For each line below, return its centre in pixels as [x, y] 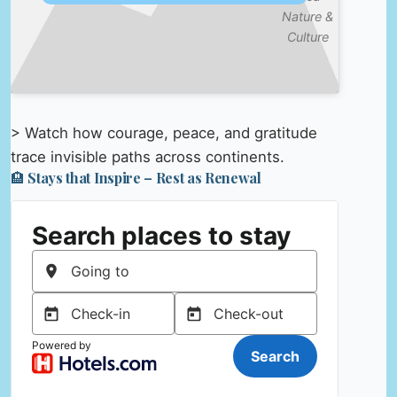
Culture [307, 37]
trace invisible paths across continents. [148, 157]
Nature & [308, 17]
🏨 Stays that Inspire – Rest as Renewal [136, 178]
